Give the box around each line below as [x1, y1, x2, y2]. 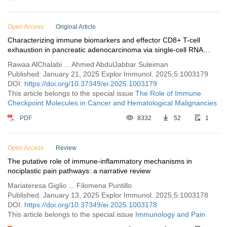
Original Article [56, 23, 96, 30]
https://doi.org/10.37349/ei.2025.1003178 [24, 201, 157, 209]
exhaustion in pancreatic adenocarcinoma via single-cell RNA [8, 46, 203, 54]
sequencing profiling [8, 55, 72, 63]
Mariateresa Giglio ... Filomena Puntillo [8, 181, 132, 190]
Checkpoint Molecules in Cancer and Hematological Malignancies [8, 99, 217, 107]
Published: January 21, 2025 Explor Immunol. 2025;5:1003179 [8, 70, 208, 78]
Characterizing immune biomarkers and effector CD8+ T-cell [8, 36, 200, 44]
